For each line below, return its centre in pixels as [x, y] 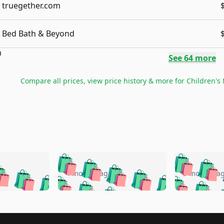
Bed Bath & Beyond [38, 33]
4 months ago [89, 173]
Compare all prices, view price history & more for [103, 81]
